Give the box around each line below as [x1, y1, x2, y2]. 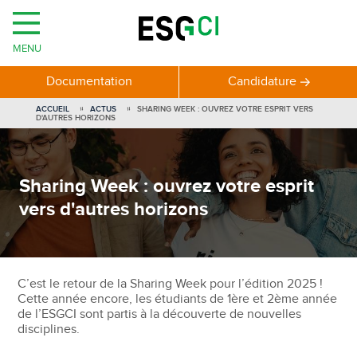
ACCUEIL [35, 104, 69, 114]
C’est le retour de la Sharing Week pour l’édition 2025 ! [18, 276, 324, 292]
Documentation [46, 73, 132, 89]
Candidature [227, 74, 296, 90]
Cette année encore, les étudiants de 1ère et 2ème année [18, 291, 338, 307]
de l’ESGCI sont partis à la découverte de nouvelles [18, 306, 302, 322]
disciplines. [18, 321, 80, 337]
